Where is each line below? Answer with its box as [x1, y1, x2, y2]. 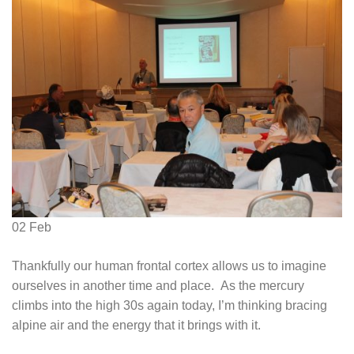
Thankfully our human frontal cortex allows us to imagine [12, 258, 326, 273]
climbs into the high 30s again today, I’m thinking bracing [12, 298, 327, 312]
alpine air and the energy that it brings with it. [12, 318, 261, 332]
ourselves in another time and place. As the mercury [12, 278, 304, 292]
